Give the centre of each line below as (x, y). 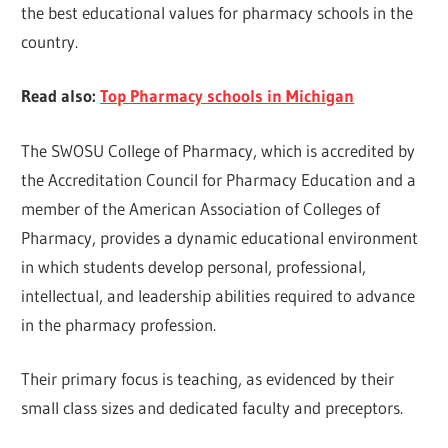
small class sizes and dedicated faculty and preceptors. (212, 408)
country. (50, 41)
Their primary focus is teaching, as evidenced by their (208, 379)
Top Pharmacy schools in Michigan (227, 96)
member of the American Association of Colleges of (201, 208)
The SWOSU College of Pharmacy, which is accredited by (218, 150)
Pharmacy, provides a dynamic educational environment (220, 237)
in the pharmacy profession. (119, 324)
